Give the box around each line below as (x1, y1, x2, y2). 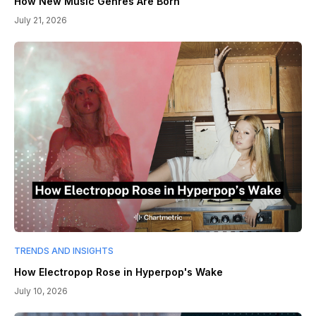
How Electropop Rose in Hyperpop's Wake (14, 265, 223, 278)
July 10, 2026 (14, 285, 68, 296)
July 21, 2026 (14, 14, 67, 25)
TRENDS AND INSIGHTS (14, 245, 114, 256)
